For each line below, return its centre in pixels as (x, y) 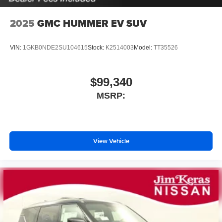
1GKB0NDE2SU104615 (55, 48)
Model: (144, 48)
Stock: (97, 48)
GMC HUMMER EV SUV (92, 23)
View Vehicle (111, 141)
